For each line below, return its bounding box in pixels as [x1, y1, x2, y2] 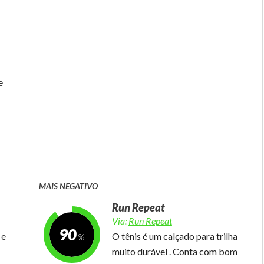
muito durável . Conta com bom [111, 246, 237, 257]
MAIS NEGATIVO [38, 181, 98, 191]
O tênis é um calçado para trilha [111, 230, 237, 242]
